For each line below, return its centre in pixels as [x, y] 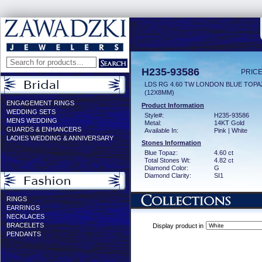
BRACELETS [25, 225]
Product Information [173, 105]
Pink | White [231, 130]
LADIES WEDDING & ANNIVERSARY [60, 138]
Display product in [178, 226]
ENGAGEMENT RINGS [40, 103]
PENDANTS [24, 234]
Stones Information [171, 143]
